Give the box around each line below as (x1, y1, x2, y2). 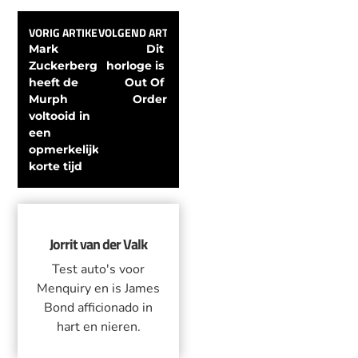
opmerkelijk (29, 141, 103, 157)
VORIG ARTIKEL (29, 23, 104, 41)
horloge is (105, 58, 167, 73)
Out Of (124, 74, 167, 89)
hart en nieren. (56, 317, 141, 336)
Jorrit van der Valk (50, 233, 148, 255)
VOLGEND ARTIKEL (97, 23, 189, 41)
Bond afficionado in (44, 298, 153, 316)
